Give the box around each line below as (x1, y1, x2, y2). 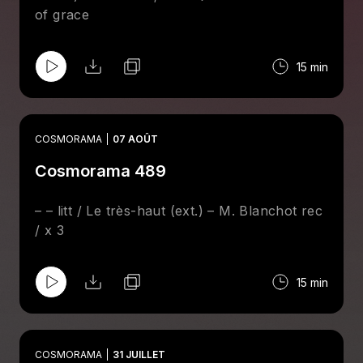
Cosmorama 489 (35, 161, 166, 181)
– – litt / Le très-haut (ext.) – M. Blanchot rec (35, 203, 323, 219)
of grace (35, 6, 90, 23)
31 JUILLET (113, 348, 165, 361)
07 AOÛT (113, 133, 158, 145)
